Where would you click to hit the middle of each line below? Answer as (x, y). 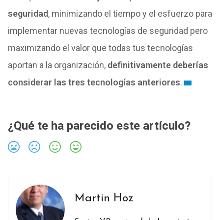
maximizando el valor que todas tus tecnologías (100, 48)
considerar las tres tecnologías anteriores (94, 82)
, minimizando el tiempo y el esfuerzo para (130, 13)
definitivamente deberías (158, 65)
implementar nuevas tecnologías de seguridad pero (108, 30)
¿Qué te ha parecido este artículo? (99, 125)
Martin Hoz (104, 198)
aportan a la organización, (57, 65)
